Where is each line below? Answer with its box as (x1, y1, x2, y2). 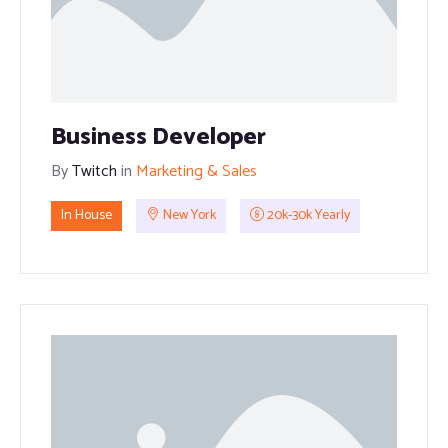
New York (160, 204, 216, 228)
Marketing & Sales (136, 158, 257, 185)
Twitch (72, 158, 121, 185)
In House (61, 204, 112, 228)
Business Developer (51, 118, 266, 157)
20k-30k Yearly (264, 204, 350, 228)
